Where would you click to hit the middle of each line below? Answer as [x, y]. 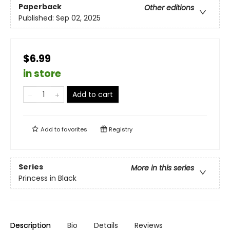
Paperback [40, 7]
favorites [74, 129]
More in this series [162, 168]
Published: [37, 18]
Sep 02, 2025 [78, 18]
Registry [120, 129]
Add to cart [93, 94]
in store [42, 74]
